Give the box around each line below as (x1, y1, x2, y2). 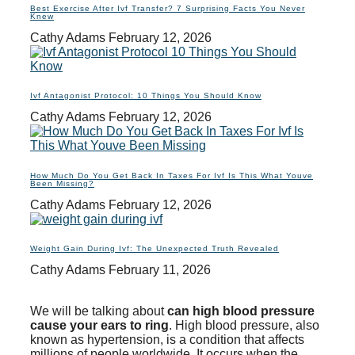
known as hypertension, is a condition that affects (30, 333, 304, 346)
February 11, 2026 (109, 263, 211, 277)
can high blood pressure (167, 304, 315, 318)
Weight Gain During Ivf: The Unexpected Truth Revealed (30, 244, 279, 253)
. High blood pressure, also (169, 319, 319, 332)
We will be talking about (30, 304, 167, 318)
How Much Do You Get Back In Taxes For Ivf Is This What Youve (30, 170, 313, 180)
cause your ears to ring (30, 319, 169, 332)
